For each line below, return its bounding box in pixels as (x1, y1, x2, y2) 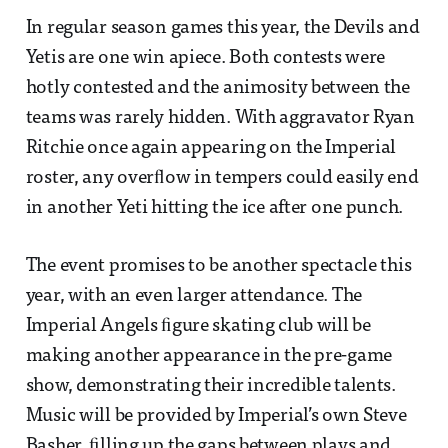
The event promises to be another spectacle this (25, 257, 412, 277)
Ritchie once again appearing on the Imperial (25, 139, 397, 159)
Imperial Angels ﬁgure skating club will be (25, 317, 371, 337)
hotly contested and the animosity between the (25, 79, 410, 99)
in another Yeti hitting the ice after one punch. (25, 199, 404, 219)
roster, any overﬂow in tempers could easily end (25, 169, 419, 189)
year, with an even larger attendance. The (25, 287, 363, 307)
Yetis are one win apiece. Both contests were (25, 49, 386, 69)
